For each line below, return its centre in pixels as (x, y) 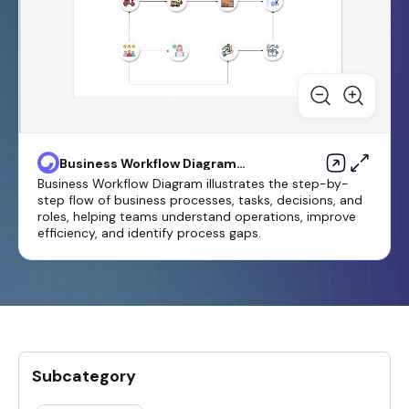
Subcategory (84, 376)
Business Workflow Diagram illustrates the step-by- (193, 183)
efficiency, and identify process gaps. (149, 232)
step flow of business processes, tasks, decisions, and (200, 199)
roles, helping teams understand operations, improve (197, 216)
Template (91, 176)
